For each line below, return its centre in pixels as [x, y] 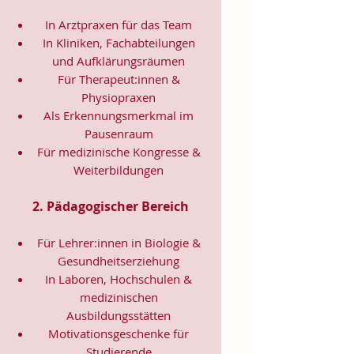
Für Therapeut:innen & [119, 79]
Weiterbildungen [119, 169]
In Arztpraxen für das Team [119, 24]
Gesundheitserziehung [119, 260]
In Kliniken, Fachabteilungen [119, 42]
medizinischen [119, 297]
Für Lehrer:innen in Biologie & [119, 242]
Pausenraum [119, 133]
